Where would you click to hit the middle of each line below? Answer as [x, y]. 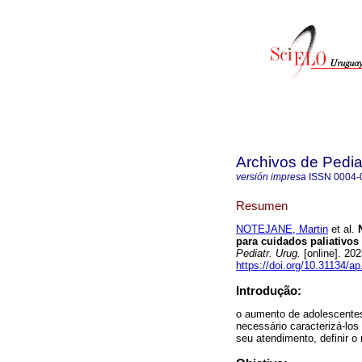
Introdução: [269, 291]
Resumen [262, 205]
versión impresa [271, 177]
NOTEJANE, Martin [282, 229]
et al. [341, 229]
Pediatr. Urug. [268, 254]
